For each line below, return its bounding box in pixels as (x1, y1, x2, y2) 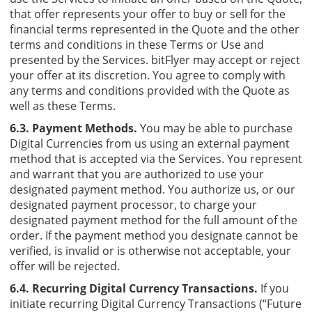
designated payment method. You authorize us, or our (10, 181, 295, 197)
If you (258, 280, 289, 296)
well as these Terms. (10, 97, 116, 114)
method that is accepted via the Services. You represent (10, 150, 302, 166)
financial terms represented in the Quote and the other (10, 21, 299, 37)
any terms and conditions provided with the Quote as (10, 82, 290, 98)
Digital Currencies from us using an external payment (10, 135, 290, 151)
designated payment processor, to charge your (10, 196, 257, 212)
